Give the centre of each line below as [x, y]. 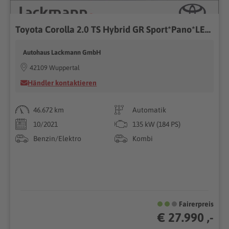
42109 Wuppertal [55, 67]
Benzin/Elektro [58, 138]
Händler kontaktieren [62, 83]
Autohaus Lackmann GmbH [62, 52]
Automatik [149, 110]
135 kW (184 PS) [156, 124]
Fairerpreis [196, 204]
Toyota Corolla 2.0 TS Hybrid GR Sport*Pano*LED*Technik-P [208, 29]
